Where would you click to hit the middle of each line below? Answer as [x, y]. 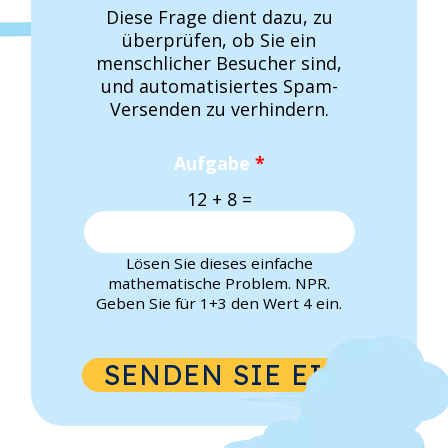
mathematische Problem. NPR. [219, 283]
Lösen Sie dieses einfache [219, 263]
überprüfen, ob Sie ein [219, 39]
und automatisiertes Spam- [219, 85]
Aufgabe [214, 162]
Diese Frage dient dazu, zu [219, 16]
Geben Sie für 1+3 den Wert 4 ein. [219, 303]
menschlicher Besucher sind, [219, 62]
